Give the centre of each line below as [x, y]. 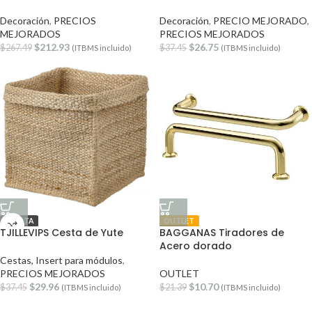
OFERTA [19, 221]
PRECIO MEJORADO [260, 21]
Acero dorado [196, 246]
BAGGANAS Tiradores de [222, 233]
